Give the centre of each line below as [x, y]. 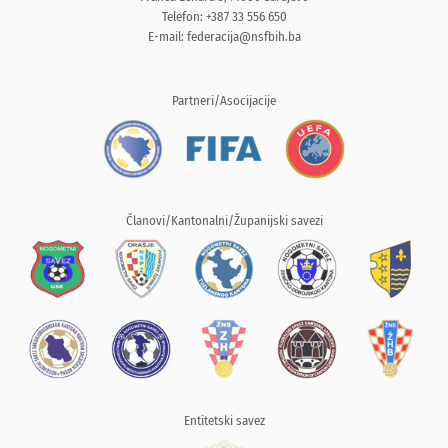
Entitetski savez [224, 420]
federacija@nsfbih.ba [243, 36]
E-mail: [167, 36]
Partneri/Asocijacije [224, 100]
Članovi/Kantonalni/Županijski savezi [224, 220]
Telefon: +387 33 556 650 [224, 16]
